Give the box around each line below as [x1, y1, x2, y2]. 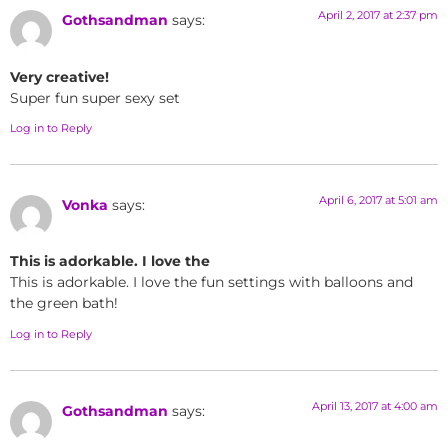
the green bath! [10, 294, 118, 313]
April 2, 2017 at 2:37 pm [318, 8, 438, 23]
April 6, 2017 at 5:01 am [319, 192, 438, 207]
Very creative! [10, 67, 109, 86]
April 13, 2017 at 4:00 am [312, 398, 438, 413]
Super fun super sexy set [10, 88, 180, 107]
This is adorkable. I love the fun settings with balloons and [10, 273, 413, 292]
